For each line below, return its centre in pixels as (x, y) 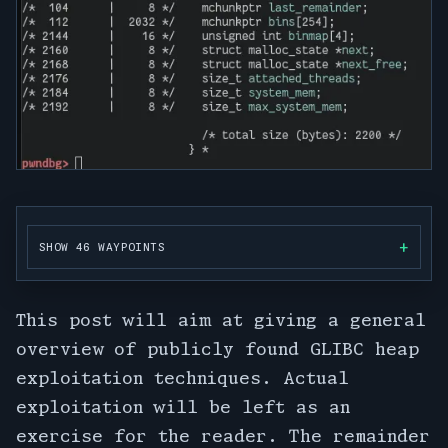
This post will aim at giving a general (221, 319)
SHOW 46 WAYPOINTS (102, 246)
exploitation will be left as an (183, 406)
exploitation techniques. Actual (182, 377)
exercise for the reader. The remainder (223, 435)
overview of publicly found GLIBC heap (217, 348)
